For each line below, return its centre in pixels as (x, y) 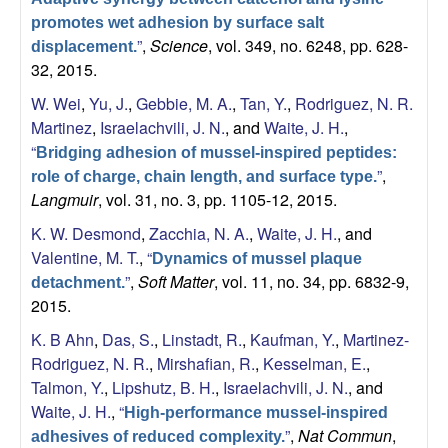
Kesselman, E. (314, 363)
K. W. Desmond (86, 233)
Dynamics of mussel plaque (257, 258)
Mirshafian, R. (206, 363)
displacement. (84, 46)
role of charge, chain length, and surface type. (204, 176)
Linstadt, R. (202, 339)
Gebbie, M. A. (184, 103)
